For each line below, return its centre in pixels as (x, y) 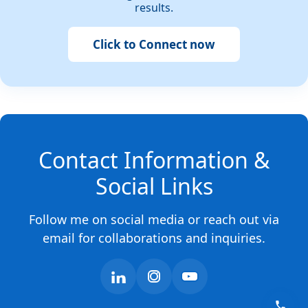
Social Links (154, 186)
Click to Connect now (154, 45)
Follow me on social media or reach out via (154, 220)
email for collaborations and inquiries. (154, 238)
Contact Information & (154, 160)
